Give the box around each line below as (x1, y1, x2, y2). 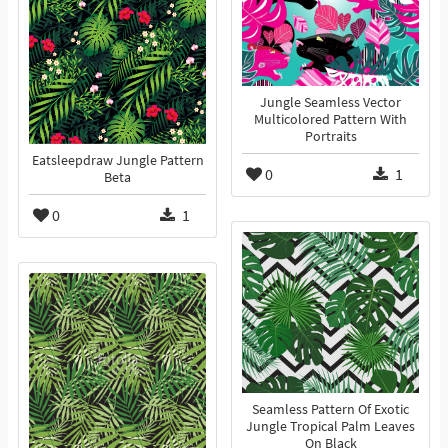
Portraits (304, 128, 357, 146)
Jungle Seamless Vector (260, 94, 401, 112)
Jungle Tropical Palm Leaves (246, 418, 415, 436)
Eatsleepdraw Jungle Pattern (31, 152, 204, 170)
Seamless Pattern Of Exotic (252, 401, 409, 419)
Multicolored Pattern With (254, 111, 407, 129)
